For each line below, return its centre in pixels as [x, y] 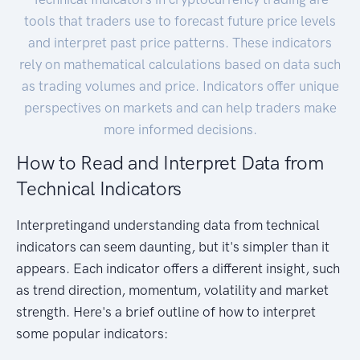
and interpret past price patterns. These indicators [180, 43]
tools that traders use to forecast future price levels [180, 21]
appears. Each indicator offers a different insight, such [178, 269]
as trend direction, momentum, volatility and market [172, 290]
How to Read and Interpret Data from [170, 163]
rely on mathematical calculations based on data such [180, 65]
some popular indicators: [92, 334]
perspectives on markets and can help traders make [180, 108]
